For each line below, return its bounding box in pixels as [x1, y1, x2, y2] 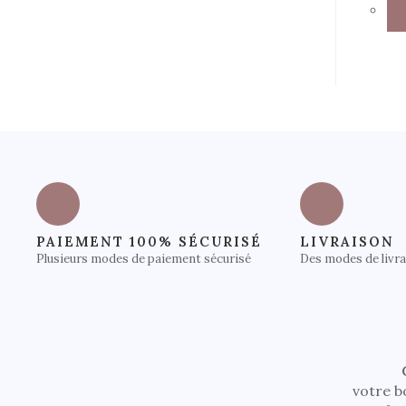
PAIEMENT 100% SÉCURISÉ [36, 233, 262, 251]
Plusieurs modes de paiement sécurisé [36, 251, 251, 267]
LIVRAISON [299, 233, 394, 251]
